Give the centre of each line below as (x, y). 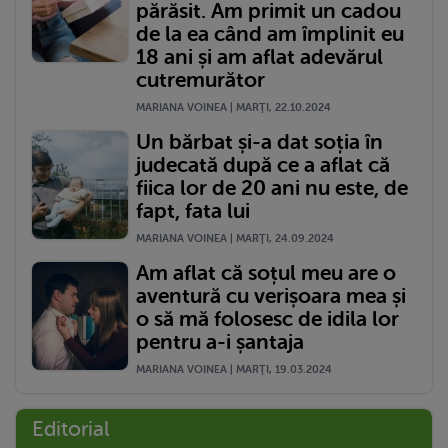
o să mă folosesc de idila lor (267, 318)
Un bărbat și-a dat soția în (259, 141)
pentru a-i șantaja (220, 341)
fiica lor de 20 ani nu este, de (272, 187)
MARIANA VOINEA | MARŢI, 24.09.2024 (235, 238)
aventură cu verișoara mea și (271, 295)
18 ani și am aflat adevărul (259, 56)
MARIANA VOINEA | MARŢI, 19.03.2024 (234, 369)
